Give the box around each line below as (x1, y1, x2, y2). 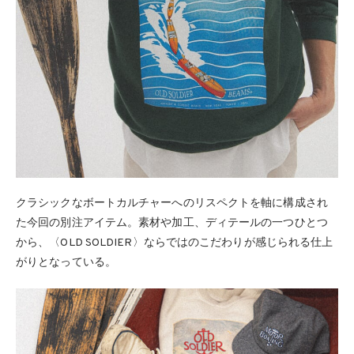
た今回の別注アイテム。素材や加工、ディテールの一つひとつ (16, 216, 328, 230)
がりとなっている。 (16, 255, 116, 269)
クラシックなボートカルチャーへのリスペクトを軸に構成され (16, 196, 328, 210)
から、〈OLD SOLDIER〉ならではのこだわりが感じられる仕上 (16, 235, 333, 250)
